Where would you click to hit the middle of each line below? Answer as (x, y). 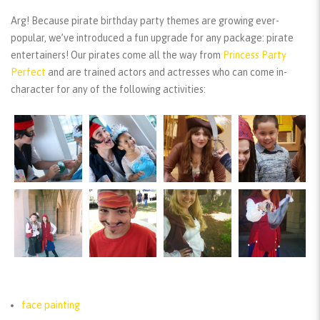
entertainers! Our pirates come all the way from (117, 55)
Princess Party (255, 55)
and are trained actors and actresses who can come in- (166, 72)
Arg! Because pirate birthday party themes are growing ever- (145, 20)
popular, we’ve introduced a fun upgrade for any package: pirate (152, 37)
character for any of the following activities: (108, 89)
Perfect (28, 72)
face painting (51, 305)
